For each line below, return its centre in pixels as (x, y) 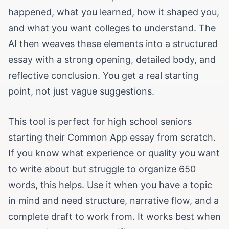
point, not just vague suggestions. (81, 91)
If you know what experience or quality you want (114, 153)
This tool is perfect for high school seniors (100, 121)
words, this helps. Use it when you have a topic (110, 185)
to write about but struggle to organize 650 (102, 169)
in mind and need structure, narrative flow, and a (113, 201)
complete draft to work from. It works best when (114, 216)
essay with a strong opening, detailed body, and (112, 60)
